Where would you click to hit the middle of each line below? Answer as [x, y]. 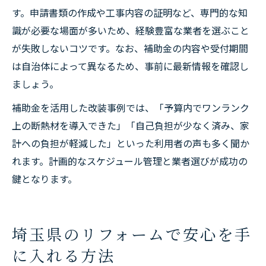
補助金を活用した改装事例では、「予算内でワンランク [131, 107]
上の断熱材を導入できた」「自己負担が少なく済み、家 [131, 125]
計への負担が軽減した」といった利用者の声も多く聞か [131, 143]
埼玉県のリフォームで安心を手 [132, 234]
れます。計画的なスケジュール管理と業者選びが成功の [130, 161]
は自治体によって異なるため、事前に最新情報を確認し [130, 66]
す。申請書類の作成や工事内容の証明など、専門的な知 [130, 12]
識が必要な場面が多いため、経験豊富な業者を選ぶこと [131, 30]
